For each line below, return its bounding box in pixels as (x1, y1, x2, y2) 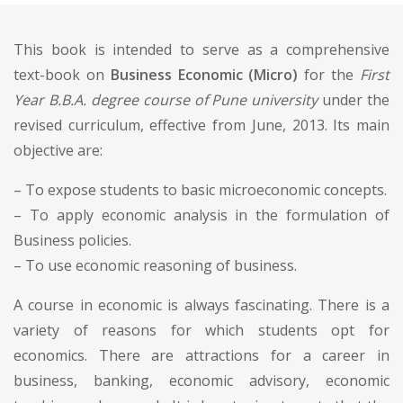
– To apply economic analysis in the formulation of (13, 204, 390, 225)
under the (318, 89, 390, 110)
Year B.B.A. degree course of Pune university (13, 89, 318, 110)
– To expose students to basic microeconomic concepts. (13, 179, 387, 200)
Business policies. (13, 229, 131, 250)
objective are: (13, 139, 103, 160)
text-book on (13, 64, 111, 85)
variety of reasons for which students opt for (13, 319, 390, 340)
